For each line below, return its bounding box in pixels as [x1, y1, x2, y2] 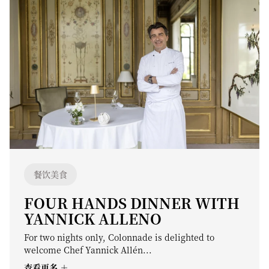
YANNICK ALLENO [24, 208, 162, 229]
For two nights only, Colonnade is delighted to [24, 231, 214, 243]
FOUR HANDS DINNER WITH [24, 192, 240, 213]
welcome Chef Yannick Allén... [24, 244, 152, 256]
